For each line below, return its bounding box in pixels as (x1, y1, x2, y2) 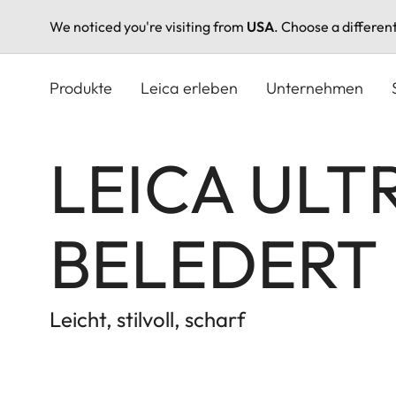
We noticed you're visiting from (49, 18, 247, 35)
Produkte (49, 77, 112, 98)
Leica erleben (141, 77, 238, 98)
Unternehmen (266, 77, 363, 98)
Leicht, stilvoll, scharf (49, 305, 246, 332)
